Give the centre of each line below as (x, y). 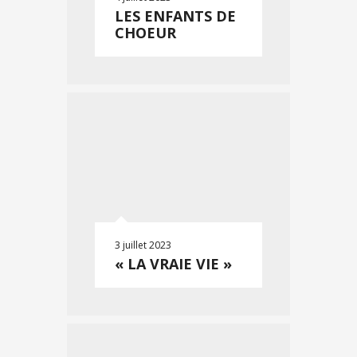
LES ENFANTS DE (175, 16)
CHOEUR (145, 33)
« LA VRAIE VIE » (173, 264)
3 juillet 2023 (143, 245)
